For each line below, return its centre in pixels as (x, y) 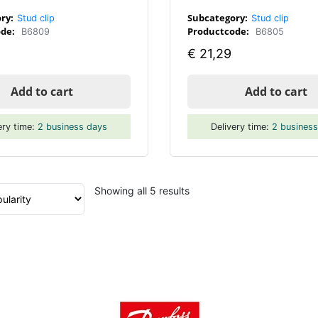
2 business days (72, 126)
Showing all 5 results (142, 190)
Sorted (204, 190)
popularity (212, 219)
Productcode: (218, 31)
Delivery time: (241, 126)
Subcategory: (218, 17)
